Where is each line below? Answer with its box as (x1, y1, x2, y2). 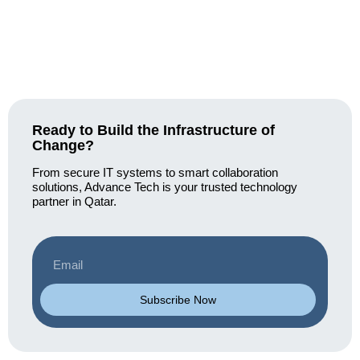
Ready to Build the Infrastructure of (32, 122, 275, 139)
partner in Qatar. (32, 194, 117, 208)
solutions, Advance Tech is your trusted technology (32, 179, 297, 194)
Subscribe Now (140, 293, 216, 307)
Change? (32, 137, 94, 154)
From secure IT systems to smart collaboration (32, 165, 278, 179)
